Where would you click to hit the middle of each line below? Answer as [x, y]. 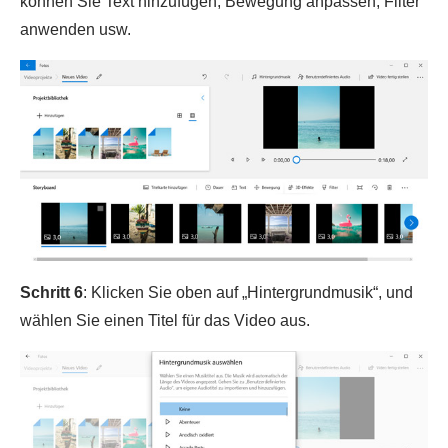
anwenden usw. [75, 30]
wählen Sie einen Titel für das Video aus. [165, 320]
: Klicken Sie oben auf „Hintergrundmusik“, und [248, 292]
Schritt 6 [51, 292]
